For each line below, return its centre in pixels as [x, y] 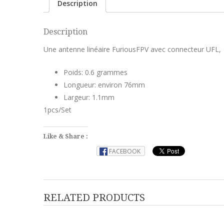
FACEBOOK [125, 151]
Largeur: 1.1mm [89, 97]
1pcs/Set [57, 109]
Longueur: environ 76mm [104, 84]
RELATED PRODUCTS [94, 198]
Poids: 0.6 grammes [95, 72]
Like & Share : [66, 136]
